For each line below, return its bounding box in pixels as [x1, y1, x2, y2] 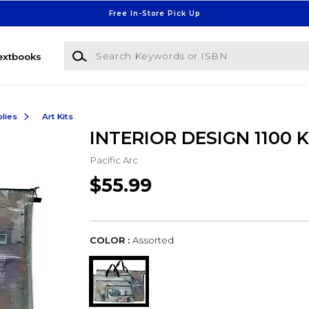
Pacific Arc [89, 154, 138, 166]
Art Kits [41, 111, 73, 121]
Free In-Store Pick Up [108, 8, 201, 18]
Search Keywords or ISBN [63, 42, 187, 54]
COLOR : [89, 235, 130, 246]
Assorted [132, 235, 174, 246]
